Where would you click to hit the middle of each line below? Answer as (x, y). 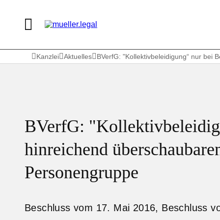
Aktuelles (78, 56)
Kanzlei (48, 56)
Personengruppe (82, 172)
